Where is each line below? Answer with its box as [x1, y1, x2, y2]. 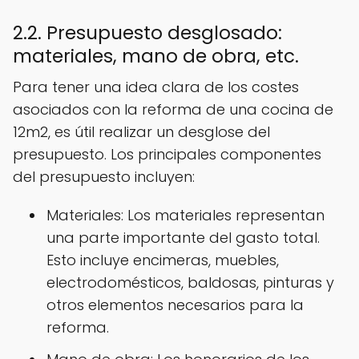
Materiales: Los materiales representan [46, 205, 325, 226]
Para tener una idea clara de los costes [13, 77, 299, 98]
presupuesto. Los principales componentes [13, 144, 321, 165]
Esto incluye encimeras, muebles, [46, 250, 279, 271]
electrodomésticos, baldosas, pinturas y [46, 272, 334, 293]
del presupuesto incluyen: [13, 167, 195, 188]
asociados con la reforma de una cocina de [13, 99, 333, 120]
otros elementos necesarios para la [46, 295, 304, 316]
